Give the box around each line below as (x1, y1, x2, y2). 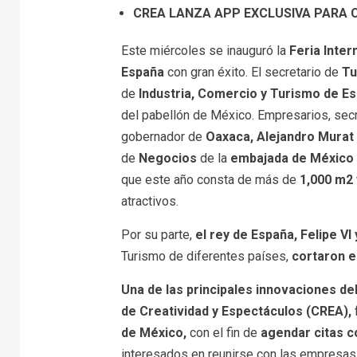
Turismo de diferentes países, (120, 248, 292, 264)
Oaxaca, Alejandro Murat (205, 128, 354, 144)
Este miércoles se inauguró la (120, 42, 289, 58)
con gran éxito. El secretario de (163, 64, 342, 80)
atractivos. (120, 193, 178, 209)
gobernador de (120, 128, 206, 144)
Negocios (138, 150, 197, 166)
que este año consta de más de (120, 171, 300, 187)
